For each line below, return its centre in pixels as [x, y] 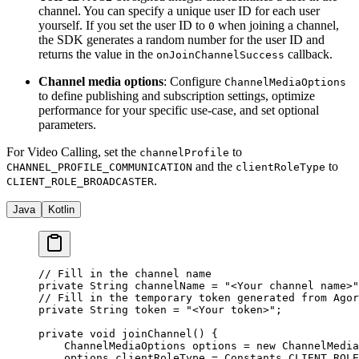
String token [128, 310]
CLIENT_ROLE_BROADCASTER [80, 182]
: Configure [194, 82]
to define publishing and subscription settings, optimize [177, 96]
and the [214, 167]
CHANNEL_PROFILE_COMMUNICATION [99, 167]
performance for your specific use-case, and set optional [179, 111]
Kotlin [61, 210]
